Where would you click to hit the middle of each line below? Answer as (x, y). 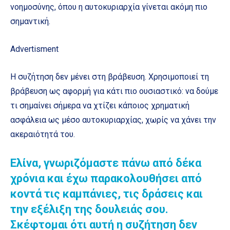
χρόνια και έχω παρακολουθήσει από (106, 179)
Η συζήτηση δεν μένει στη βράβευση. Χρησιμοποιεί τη (110, 77)
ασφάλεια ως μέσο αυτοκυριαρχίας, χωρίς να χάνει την (113, 120)
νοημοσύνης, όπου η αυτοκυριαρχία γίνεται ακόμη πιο (109, 7)
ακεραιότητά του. (43, 135)
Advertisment (34, 49)
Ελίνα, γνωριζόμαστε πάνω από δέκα (106, 163)
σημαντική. (30, 22)
